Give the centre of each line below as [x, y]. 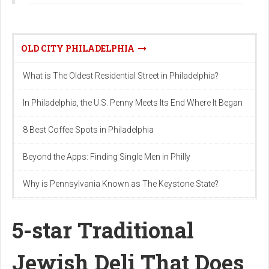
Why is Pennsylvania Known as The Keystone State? [121, 183]
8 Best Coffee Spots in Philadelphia [88, 129]
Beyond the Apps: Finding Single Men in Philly [107, 156]
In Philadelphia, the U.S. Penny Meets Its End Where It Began [133, 102]
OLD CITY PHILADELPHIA [80, 48]
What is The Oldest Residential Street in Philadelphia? [121, 75]
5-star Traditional [103, 230]
